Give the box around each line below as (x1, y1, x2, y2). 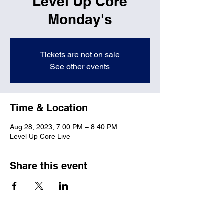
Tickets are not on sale (40, 49, 120, 59)
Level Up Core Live (10, 132, 70, 140)
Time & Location (10, 101, 88, 114)
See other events (50, 61, 110, 71)
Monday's (47, 10, 112, 27)
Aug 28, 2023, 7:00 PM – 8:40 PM (10, 122, 117, 131)
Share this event (10, 159, 87, 172)
